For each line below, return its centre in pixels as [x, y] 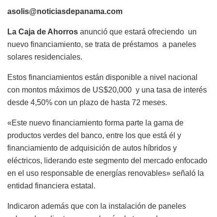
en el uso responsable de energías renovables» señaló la [106, 173]
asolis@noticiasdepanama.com [66, 12]
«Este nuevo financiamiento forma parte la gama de [95, 123]
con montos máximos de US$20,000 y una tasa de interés [107, 90]
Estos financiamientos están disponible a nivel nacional [102, 77]
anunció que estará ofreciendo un [138, 32]
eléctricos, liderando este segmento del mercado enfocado [107, 161]
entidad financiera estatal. [51, 186]
